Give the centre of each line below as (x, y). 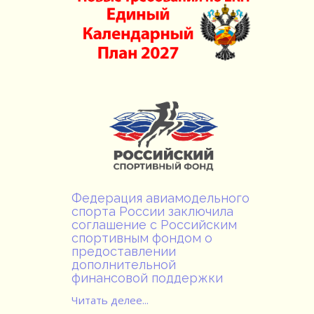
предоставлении (124, 251)
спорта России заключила (152, 211)
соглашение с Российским (154, 224)
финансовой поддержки (147, 278)
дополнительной (124, 264)
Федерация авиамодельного (161, 198)
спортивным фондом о (142, 238)
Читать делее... (110, 300)
